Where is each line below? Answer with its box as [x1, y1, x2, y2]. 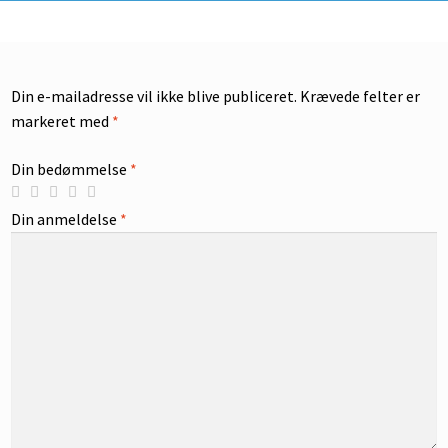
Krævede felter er [300, 86, 421, 107]
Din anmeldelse [11, 208, 121, 229]
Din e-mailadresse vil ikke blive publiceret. [11, 86, 298, 107]
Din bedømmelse [11, 158, 131, 179]
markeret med [11, 111, 113, 132]
